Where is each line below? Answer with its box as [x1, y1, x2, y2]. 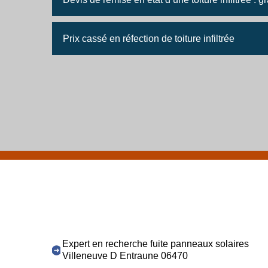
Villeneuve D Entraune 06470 [62, 251, 188, 261]
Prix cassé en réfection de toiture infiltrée [63, 33, 234, 44]
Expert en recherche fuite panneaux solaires [62, 239, 249, 249]
